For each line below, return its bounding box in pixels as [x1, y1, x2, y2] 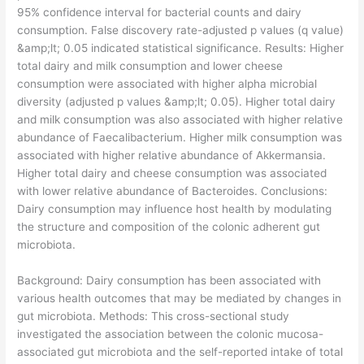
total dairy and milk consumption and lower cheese [17, 58, 284, 72]
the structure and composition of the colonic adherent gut [17, 219, 321, 233]
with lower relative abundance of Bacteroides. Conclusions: [17, 184, 328, 197]
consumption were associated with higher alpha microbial [17, 76, 318, 90]
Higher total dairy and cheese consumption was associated [17, 166, 327, 180]
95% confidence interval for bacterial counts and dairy [17, 5, 302, 19]
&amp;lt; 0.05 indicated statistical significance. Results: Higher [17, 41, 344, 54]
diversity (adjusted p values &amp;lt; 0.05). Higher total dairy [17, 94, 336, 108]
